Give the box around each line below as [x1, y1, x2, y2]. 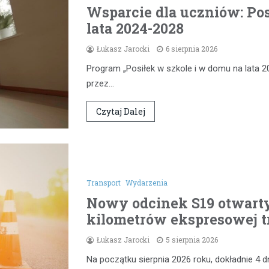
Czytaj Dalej [96, 106, 145, 118]
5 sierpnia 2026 [166, 234, 218, 244]
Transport [86, 177, 121, 187]
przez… [86, 78, 114, 89]
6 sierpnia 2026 [166, 44, 217, 54]
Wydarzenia [125, 177, 168, 187]
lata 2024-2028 [86, 19, 184, 38]
